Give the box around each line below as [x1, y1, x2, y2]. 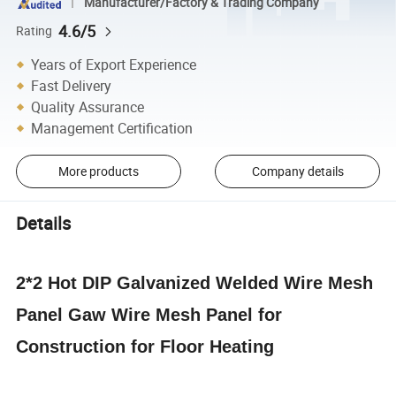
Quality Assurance [31, 96, 145, 117]
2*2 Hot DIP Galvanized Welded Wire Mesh [16, 272, 374, 293]
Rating [16, 22, 53, 39]
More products [57, 163, 139, 180]
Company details [251, 163, 344, 180]
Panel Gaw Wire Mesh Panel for [16, 304, 283, 324]
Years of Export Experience [31, 54, 197, 74]
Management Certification [31, 118, 194, 138]
